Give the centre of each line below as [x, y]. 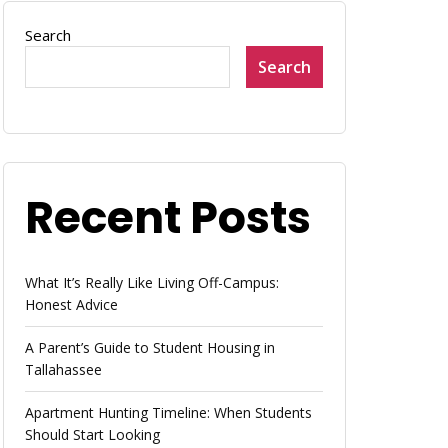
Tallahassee [64, 370]
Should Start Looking [93, 435]
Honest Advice [72, 305]
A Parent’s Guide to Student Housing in [150, 348]
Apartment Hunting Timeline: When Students [169, 413]
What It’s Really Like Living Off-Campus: [152, 283]
